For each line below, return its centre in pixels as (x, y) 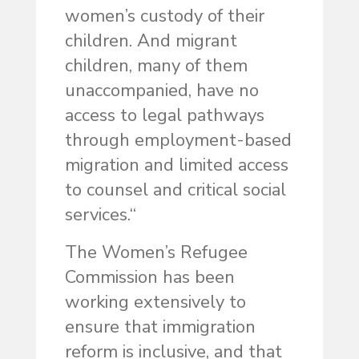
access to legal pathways (164, 116)
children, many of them (156, 66)
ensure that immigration (160, 327)
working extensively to (155, 303)
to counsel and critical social (175, 190)
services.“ (100, 215)
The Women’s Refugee (156, 253)
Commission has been (149, 278)
